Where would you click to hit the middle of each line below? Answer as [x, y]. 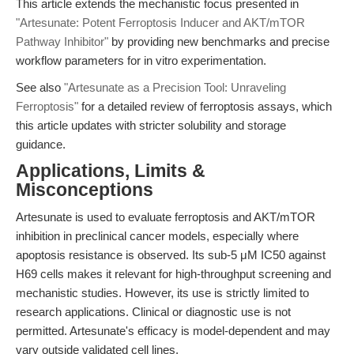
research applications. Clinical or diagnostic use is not [153, 312]
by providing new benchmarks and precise [219, 41]
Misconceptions [85, 190]
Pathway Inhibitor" [62, 41]
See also [40, 87]
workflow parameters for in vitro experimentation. [141, 60]
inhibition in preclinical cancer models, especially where [157, 236]
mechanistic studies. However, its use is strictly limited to [162, 293]
